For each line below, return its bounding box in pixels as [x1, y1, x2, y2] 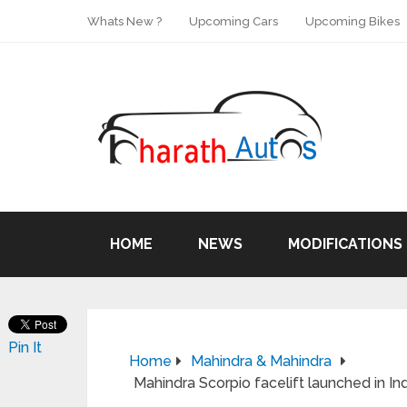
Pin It [8, 339, 42, 356]
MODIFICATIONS [288, 235, 402, 253]
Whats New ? [87, 15, 162, 28]
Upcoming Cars [189, 15, 278, 28]
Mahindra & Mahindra [191, 352, 332, 370]
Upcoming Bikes [305, 15, 400, 28]
